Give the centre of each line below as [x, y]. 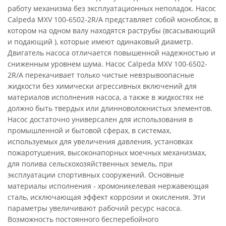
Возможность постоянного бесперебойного [83, 219]
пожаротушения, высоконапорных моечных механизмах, [107, 153]
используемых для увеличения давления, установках [100, 142]
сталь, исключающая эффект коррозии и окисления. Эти [106, 197]
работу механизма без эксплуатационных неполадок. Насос [112, 8]
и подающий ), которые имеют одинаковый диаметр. [100, 42]
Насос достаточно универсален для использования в [100, 119]
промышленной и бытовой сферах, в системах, [89, 130]
